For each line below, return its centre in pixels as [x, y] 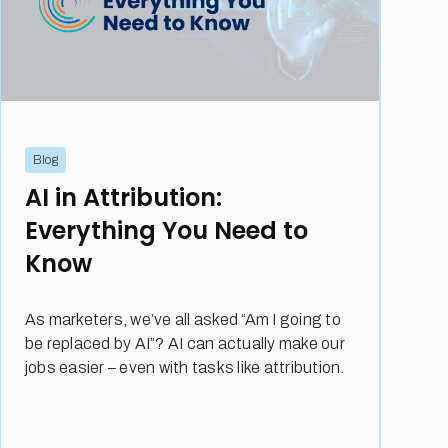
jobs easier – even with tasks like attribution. [184, 368]
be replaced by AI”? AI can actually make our [184, 344]
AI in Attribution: [123, 198]
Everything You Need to [166, 231]
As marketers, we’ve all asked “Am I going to [182, 320]
